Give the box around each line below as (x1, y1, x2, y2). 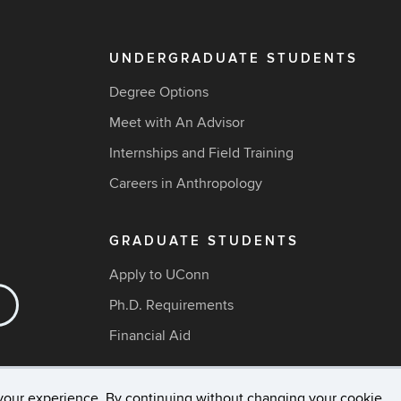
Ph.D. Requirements (109, 296, 234, 314)
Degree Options (109, 83, 209, 101)
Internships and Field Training (109, 144, 294, 162)
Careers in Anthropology (109, 175, 262, 192)
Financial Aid (109, 327, 191, 345)
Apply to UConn (109, 266, 209, 284)
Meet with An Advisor (109, 114, 244, 132)
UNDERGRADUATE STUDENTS (109, 50, 358, 67)
